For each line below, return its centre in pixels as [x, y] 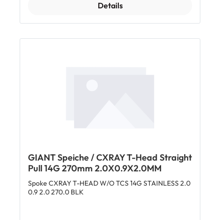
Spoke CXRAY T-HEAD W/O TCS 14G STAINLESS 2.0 [109, 183]
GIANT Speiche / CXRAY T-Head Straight [110, 158]
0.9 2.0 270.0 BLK [56, 192]
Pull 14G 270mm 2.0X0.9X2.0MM [95, 168]
